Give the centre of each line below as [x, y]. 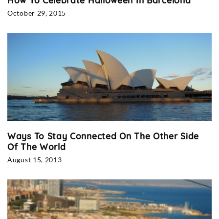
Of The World [37, 147]
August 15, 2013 [35, 160]
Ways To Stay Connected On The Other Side [103, 136]
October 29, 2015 [37, 13]
